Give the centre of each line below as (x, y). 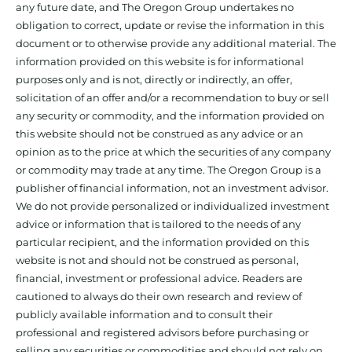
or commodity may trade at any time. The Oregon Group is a (169, 170)
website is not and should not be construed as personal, (157, 260)
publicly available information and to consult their (144, 315)
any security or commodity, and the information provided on (170, 116)
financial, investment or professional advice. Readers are (159, 279)
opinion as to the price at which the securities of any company (173, 152)
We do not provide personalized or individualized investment (172, 206)
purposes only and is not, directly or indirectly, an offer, (154, 80)
